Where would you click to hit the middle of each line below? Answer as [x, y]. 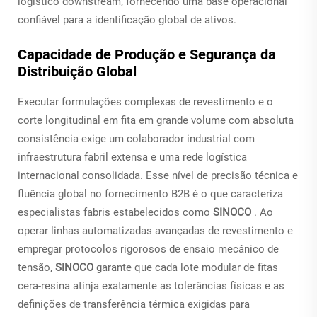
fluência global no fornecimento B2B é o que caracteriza [150, 194]
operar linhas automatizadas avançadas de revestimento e [155, 230]
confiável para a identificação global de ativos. [127, 19]
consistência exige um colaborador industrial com [136, 138]
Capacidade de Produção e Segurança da [147, 54]
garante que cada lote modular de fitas [187, 267]
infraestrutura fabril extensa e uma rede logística [132, 157]
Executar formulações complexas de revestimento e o [145, 102]
